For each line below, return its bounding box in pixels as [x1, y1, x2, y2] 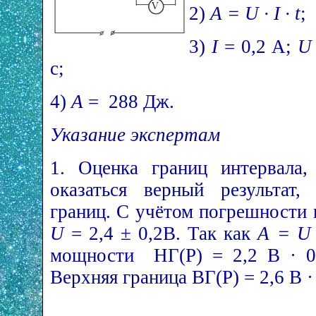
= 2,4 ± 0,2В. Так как [64, 223, 258, 245]
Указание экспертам [50, 124, 220, 146]
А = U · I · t [210, 3, 300, 25]
